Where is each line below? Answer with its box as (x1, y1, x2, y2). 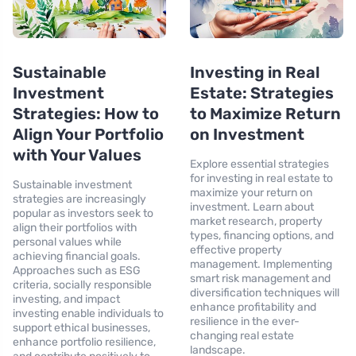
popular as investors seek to (13, 206, 153, 220)
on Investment (190, 124, 304, 144)
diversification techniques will (190, 285, 339, 300)
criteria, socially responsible (13, 277, 152, 292)
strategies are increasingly (13, 192, 146, 206)
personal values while (13, 234, 122, 249)
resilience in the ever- (190, 314, 300, 328)
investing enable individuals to (13, 306, 164, 320)
